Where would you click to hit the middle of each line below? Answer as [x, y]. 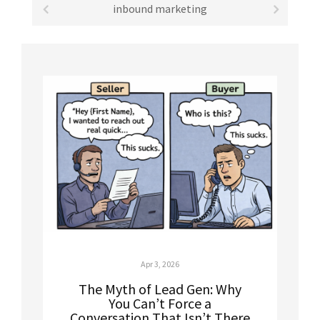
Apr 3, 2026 [160, 264]
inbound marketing [160, 9]
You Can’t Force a [160, 303]
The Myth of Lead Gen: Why [160, 289]
